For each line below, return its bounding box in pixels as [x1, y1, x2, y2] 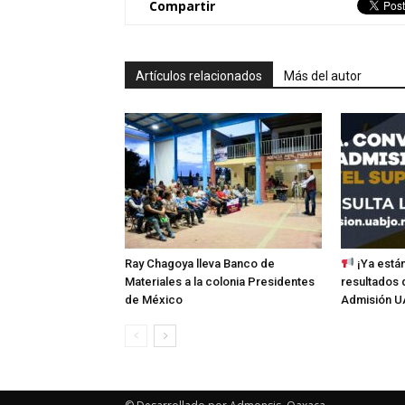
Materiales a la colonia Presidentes [125, 274, 315, 288]
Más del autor [284, 68, 362, 83]
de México [125, 292, 183, 306]
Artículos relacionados [136, 68, 262, 83]
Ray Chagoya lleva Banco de [125, 256, 275, 270]
